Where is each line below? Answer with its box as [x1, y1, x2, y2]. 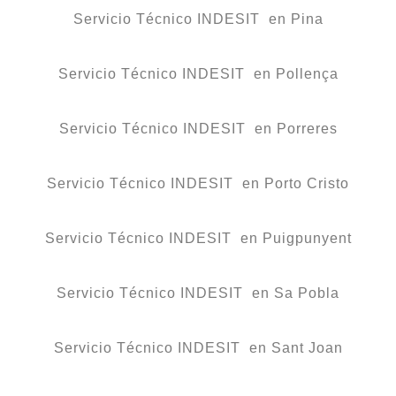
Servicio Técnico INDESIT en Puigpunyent [44, 231, 352, 247]
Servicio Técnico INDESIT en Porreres [58, 121, 338, 137]
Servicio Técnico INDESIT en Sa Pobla [57, 286, 339, 301]
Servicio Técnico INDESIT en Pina [72, 11, 324, 27]
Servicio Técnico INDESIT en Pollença [57, 66, 339, 82]
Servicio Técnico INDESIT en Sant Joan [53, 340, 343, 356]
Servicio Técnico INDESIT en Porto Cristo [47, 176, 349, 192]
